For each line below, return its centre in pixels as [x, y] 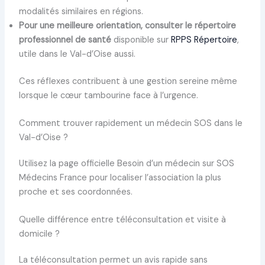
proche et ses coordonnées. [75, 192]
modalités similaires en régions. [81, 11]
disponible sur [141, 40]
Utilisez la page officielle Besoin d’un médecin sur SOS [126, 163]
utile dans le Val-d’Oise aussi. [77, 54]
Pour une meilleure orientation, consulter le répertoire [127, 25]
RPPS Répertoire [204, 40]
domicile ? [39, 234]
